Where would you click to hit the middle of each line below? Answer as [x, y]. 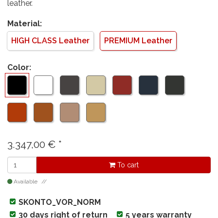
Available [26, 182]
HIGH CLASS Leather [50, 41]
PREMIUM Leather [138, 41]
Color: [19, 68]
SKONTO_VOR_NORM [60, 202]
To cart [127, 165]
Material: [25, 24]
